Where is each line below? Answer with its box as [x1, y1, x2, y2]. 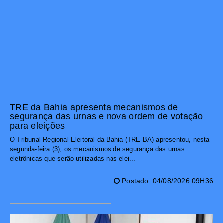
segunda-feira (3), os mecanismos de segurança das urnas [10, 145, 185, 153]
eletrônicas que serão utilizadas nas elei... [10, 155, 136, 163]
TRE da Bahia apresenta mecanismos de [10, 102, 178, 112]
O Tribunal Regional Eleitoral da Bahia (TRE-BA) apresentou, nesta [10, 136, 210, 144]
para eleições [10, 121, 65, 131]
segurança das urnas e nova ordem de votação [10, 111, 203, 122]
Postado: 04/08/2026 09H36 [119, 177, 213, 185]
